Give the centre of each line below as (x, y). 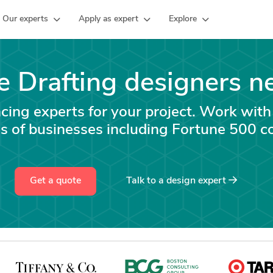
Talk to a (146, 181)
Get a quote (55, 181)
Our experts (25, 19)
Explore (183, 19)
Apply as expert (108, 19)
